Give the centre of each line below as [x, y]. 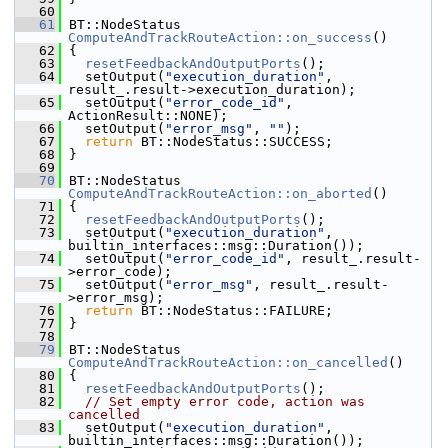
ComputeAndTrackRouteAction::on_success [220, 37]
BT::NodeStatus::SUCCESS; [233, 141]
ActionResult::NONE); [148, 115]
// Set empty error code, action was [225, 401]
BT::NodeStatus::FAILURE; [233, 310]
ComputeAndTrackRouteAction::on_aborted [220, 193]
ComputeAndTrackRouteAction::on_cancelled [228, 362]
